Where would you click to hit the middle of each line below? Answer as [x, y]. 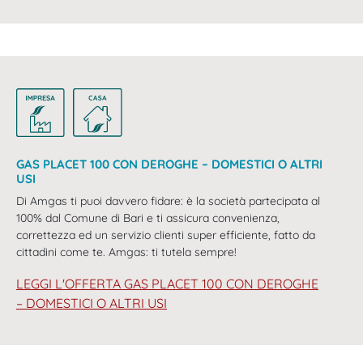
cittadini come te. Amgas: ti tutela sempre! [130, 252]
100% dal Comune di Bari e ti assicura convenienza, [148, 218]
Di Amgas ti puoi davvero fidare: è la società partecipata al [168, 201]
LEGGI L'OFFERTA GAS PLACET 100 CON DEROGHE [167, 284]
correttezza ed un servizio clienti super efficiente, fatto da [166, 235]
